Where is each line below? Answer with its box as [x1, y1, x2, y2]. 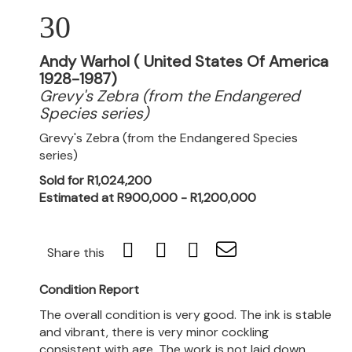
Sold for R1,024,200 [39, 172, 152, 189]
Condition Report [39, 281, 139, 298]
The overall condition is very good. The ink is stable [39, 306, 332, 323]
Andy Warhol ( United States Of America [39, 51, 328, 71]
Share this [47, 244, 104, 261]
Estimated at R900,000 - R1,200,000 [39, 189, 256, 206]
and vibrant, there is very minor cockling [39, 324, 269, 340]
